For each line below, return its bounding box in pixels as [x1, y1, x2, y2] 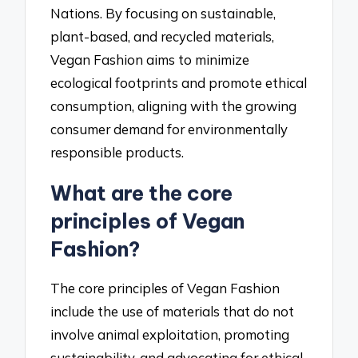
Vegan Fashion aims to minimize [50, 50, 250, 68]
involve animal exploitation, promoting [50, 326, 290, 344]
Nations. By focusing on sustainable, [50, 4, 276, 22]
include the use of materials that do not [50, 303, 295, 320]
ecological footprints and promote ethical [50, 74, 308, 91]
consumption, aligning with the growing [50, 97, 297, 114]
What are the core [50, 181, 233, 207]
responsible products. [50, 143, 185, 161]
